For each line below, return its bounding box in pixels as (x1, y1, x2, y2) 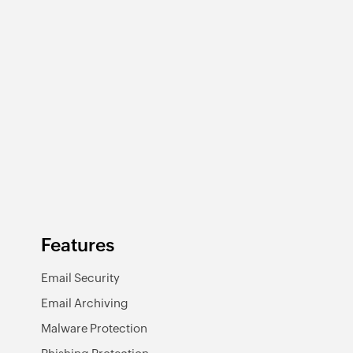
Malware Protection (41, 321, 147, 335)
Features (41, 234, 114, 255)
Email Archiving (41, 295, 128, 310)
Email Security (41, 270, 120, 284)
